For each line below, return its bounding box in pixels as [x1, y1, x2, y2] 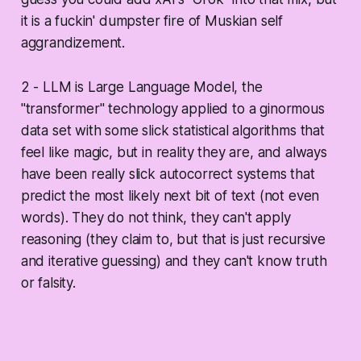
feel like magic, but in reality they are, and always [20, 143, 327, 160]
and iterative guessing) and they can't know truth [20, 252, 327, 269]
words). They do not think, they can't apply [20, 209, 291, 226]
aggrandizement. [20, 34, 126, 51]
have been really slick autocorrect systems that [20, 165, 315, 182]
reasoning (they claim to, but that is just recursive [20, 230, 326, 247]
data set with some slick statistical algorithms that [20, 122, 325, 139]
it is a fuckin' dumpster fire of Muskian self [20, 12, 284, 29]
